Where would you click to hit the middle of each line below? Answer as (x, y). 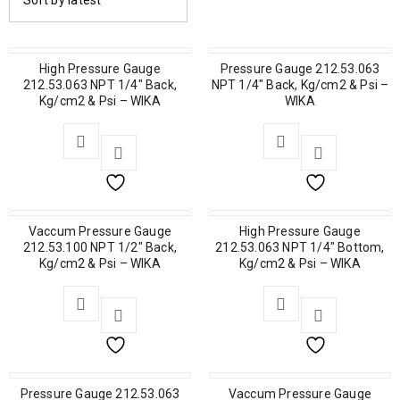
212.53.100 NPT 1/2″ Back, (100, 247)
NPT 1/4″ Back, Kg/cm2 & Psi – (300, 85)
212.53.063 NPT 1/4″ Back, (100, 85)
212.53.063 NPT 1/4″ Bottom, (300, 247)
